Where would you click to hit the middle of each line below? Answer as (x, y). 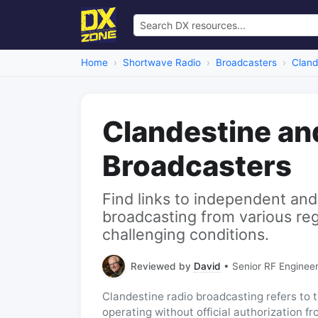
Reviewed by (162, 266)
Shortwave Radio (162, 62)
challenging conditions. (186, 234)
